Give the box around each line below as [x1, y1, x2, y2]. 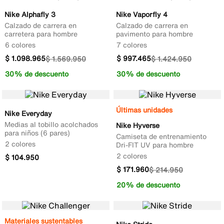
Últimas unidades [116, 104, 172, 115]
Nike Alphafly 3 [4, 8, 55, 19]
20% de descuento [116, 179, 180, 190]
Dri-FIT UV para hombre [116, 139, 193, 150]
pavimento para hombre [116, 28, 193, 39]
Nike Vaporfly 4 [116, 8, 167, 19]
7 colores [116, 39, 147, 50]
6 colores [5, 39, 35, 50]
